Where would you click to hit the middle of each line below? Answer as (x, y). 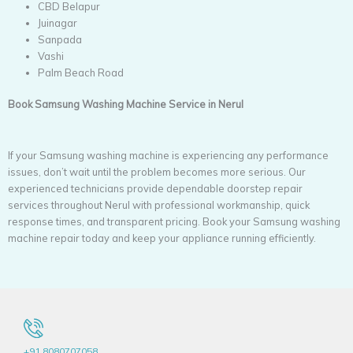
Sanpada (61, 40)
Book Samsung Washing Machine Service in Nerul (126, 104)
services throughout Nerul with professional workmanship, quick (159, 204)
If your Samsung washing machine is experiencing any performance (168, 155)
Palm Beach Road (82, 73)
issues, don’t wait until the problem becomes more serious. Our (157, 171)
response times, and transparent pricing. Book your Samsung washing (174, 221)
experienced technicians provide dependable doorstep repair (155, 188)
